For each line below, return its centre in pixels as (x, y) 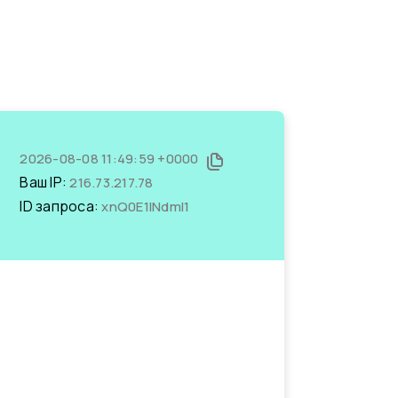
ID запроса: (61, 206)
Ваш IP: (45, 182)
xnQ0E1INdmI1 (146, 207)
